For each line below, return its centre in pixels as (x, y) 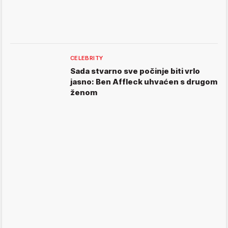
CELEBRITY (87, 58)
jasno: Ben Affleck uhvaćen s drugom (144, 82)
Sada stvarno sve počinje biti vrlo (135, 71)
